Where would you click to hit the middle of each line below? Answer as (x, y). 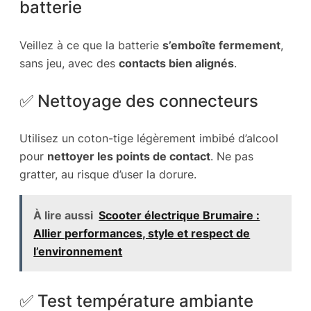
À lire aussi (64, 215)
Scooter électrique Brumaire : (179, 215)
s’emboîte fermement (221, 45)
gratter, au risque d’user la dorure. (108, 175)
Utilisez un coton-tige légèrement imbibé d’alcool (149, 138)
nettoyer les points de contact (129, 157)
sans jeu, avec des (69, 63)
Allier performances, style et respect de (142, 233)
